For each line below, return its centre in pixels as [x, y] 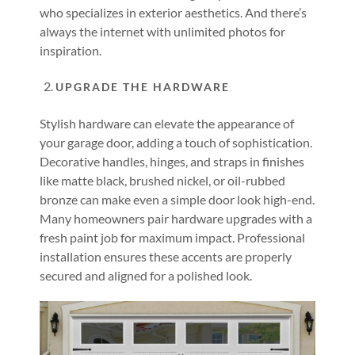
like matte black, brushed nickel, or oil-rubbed [162, 180]
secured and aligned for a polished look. [146, 275]
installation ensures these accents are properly [166, 256]
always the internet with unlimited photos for [162, 31]
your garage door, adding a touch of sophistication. [176, 142]
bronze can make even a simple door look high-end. [177, 199]
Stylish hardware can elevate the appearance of [167, 123]
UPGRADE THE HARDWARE [143, 87]
